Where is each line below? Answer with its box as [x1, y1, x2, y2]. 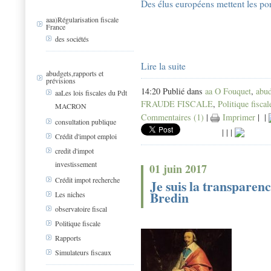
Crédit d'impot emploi [55, 131, 117, 142]
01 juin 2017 [149, 161, 207, 177]
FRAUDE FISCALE [141, 98, 213, 109]
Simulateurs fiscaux [55, 247, 111, 258]
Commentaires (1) [141, 111, 204, 123]
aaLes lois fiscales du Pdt [55, 88, 127, 98]
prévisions [46, 76, 76, 85]
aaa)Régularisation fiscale [46, 15, 119, 24]
